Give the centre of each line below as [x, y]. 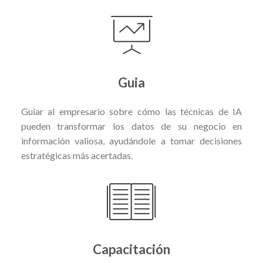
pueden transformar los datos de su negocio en [131, 126]
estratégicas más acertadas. [77, 156]
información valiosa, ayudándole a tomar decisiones [131, 141]
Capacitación [131, 249]
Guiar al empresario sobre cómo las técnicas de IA [131, 112]
